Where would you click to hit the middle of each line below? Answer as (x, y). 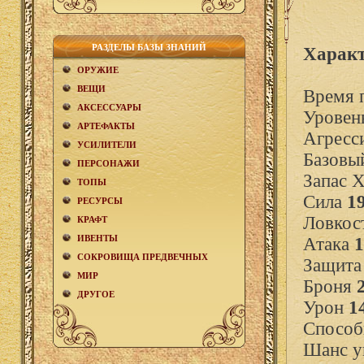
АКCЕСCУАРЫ (109, 107)
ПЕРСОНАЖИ (108, 163)
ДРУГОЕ (96, 294)
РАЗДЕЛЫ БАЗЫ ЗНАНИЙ (149, 47)
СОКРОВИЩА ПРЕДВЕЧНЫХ (143, 257)
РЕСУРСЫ (100, 201)
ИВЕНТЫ (97, 238)
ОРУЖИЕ (98, 70)
